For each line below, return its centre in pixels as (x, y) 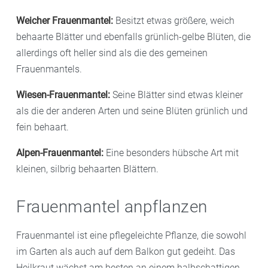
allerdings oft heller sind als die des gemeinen (112, 53)
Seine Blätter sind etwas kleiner (178, 95)
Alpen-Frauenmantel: (60, 153)
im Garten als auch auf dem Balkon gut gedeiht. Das (126, 252)
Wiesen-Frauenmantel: (64, 95)
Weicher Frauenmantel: (65, 21)
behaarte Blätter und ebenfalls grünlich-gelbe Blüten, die (133, 37)
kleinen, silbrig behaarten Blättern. (87, 169)
